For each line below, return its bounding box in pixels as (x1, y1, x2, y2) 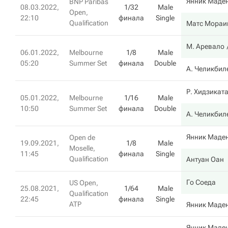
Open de (69, 133, 95, 141)
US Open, (69, 179, 98, 187)
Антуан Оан (186, 155, 224, 163)
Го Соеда (186, 178, 216, 186)
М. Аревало (186, 42, 224, 50)
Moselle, (69, 144, 95, 152)
